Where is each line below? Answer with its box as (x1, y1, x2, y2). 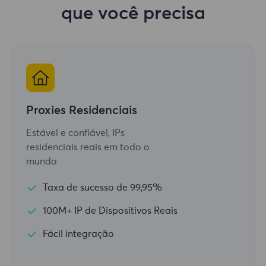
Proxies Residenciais (26, 104, 137, 117)
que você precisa (61, 4, 205, 23)
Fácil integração (43, 229, 114, 239)
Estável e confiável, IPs (26, 128, 125, 138)
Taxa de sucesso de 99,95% (43, 183, 162, 193)
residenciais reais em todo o (26, 142, 150, 153)
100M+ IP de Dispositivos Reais (43, 206, 178, 216)
